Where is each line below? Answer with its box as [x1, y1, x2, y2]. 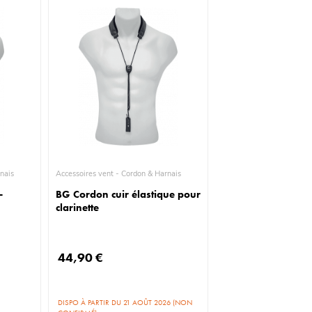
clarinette [56, 201, 100, 214]
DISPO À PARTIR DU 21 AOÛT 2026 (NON [58, 297, 193, 307]
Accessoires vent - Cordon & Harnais [121, 169, 182, 179]
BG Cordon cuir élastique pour [56, 187, 201, 201]
